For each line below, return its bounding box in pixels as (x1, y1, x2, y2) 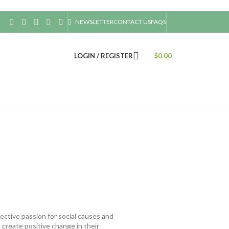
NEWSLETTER (75, 18, 113, 26)
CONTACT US (113, 18, 151, 26)
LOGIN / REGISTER (74, 51, 133, 60)
